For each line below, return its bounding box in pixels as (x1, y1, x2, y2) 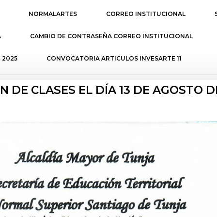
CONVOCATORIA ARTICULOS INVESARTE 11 (46, 55, 182, 62)
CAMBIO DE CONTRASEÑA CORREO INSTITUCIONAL (30, 32, 193, 40)
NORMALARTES (28, 10, 77, 17)
